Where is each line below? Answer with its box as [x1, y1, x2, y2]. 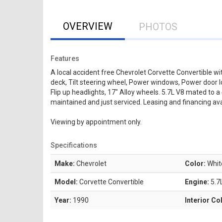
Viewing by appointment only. [51, 118, 142, 126]
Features [51, 55, 79, 62]
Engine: [185, 178, 209, 186]
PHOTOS [139, 21, 177, 33]
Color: [185, 160, 206, 167]
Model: [55, 178, 78, 186]
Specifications [51, 141, 97, 149]
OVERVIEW [63, 20, 112, 32]
